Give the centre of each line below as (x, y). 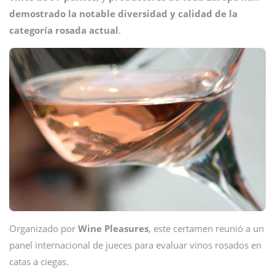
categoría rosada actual (64, 30)
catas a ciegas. (39, 261)
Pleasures (126, 228)
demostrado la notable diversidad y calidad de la (123, 14)
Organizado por (44, 228)
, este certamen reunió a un (206, 228)
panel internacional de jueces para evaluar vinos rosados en (135, 245)
